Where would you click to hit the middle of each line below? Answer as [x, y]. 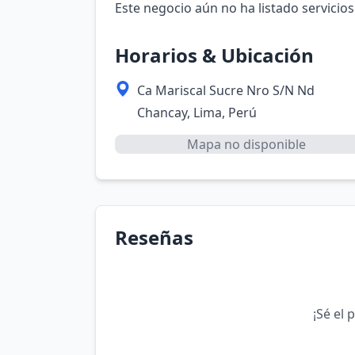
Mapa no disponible [246, 144]
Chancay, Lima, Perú [197, 113]
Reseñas [154, 237]
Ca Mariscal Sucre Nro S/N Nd [226, 90]
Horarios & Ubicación [214, 55]
